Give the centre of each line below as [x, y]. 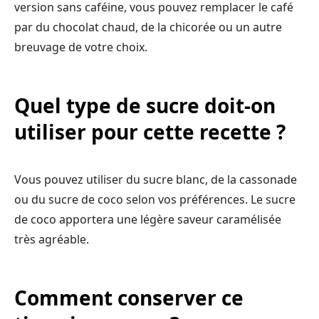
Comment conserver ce [129, 297]
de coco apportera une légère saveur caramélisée [148, 219]
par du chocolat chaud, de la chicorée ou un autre [148, 27]
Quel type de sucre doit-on [145, 105]
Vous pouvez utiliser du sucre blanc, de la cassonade [156, 179]
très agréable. [52, 239]
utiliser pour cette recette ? [150, 131]
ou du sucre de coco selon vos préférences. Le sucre [155, 199]
